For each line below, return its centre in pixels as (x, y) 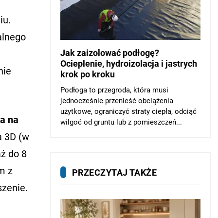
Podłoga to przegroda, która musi (114, 90)
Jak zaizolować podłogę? (110, 53)
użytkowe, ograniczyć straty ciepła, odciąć (128, 111)
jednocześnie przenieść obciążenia (117, 100)
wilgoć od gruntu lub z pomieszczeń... (121, 122)
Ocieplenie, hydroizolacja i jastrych (129, 63)
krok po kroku (88, 74)
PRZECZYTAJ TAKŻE (115, 172)
